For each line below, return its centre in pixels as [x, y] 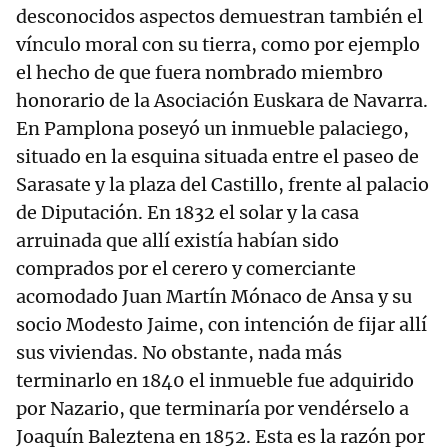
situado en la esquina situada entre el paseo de [217, 157]
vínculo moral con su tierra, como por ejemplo [218, 45]
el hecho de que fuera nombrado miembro [199, 73]
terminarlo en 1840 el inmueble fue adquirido [215, 381]
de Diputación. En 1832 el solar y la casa [187, 213]
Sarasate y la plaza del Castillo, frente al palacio [222, 185]
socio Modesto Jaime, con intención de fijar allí [221, 325]
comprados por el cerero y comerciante [186, 269]
